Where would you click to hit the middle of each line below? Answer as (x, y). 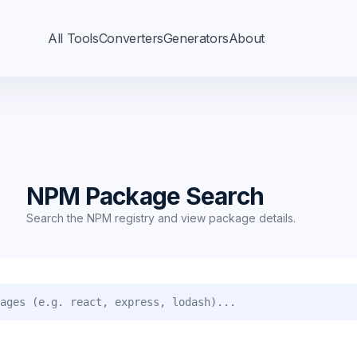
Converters (131, 38)
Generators (196, 38)
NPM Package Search (145, 196)
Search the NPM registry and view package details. (161, 218)
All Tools (73, 38)
